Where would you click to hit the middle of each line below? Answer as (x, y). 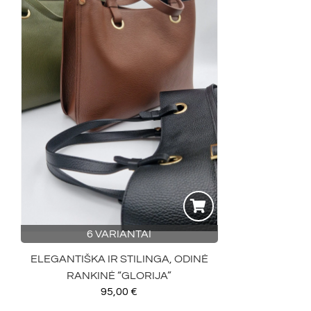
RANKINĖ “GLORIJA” (119, 276)
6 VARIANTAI (119, 234)
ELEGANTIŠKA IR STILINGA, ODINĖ (119, 259)
